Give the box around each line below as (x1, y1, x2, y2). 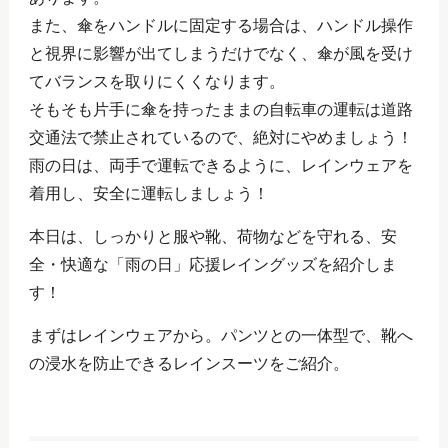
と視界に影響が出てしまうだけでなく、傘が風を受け (28, 44, 413, 62)
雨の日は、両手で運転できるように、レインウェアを (28, 156, 413, 174)
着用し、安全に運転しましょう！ (28, 184, 269, 202)
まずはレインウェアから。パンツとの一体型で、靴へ (28, 326, 413, 344)
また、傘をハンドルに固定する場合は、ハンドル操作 (28, 16, 413, 34)
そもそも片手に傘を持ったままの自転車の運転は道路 (28, 100, 413, 118)
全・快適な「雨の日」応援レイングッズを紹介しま (28, 255, 397, 273)
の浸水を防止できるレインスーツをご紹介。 (28, 354, 349, 372)
